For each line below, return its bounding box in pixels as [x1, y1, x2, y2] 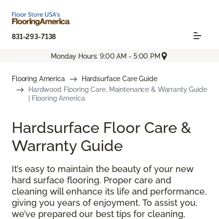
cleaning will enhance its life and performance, [12, 186, 207, 197]
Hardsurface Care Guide [81, 75, 157, 83]
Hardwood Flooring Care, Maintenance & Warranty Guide [28, 86, 207, 94]
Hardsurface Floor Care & [12, 118, 191, 137]
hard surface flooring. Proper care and [12, 175, 171, 186]
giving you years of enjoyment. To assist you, [12, 197, 197, 208]
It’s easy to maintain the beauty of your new [12, 164, 194, 175]
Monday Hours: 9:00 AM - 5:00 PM [51, 52, 160, 60]
